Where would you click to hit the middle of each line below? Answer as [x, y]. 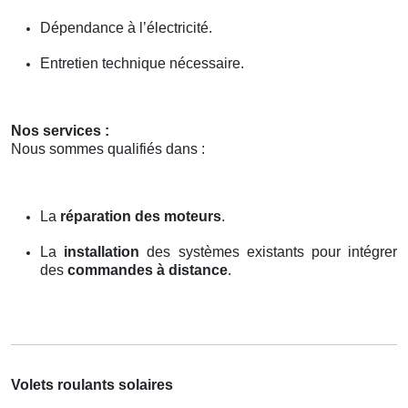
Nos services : [60, 130]
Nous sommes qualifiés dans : [108, 148]
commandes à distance [148, 270]
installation [102, 251]
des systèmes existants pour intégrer [269, 251]
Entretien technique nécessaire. [142, 63]
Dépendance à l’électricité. [126, 27]
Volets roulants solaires [92, 384]
